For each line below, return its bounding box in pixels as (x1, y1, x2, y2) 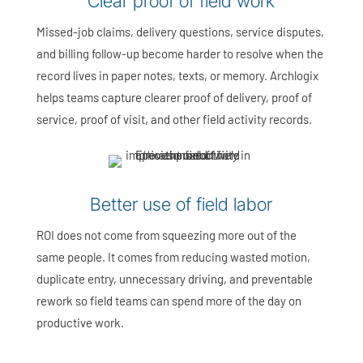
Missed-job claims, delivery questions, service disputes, (36, 24, 324, 40)
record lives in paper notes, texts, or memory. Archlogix (36, 68, 318, 83)
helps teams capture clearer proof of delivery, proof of (36, 90, 312, 105)
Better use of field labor (90, 194, 273, 216)
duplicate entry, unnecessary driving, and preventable (36, 271, 313, 287)
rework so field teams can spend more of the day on (36, 293, 301, 309)
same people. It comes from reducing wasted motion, (36, 250, 310, 265)
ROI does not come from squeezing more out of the (36, 228, 297, 243)
